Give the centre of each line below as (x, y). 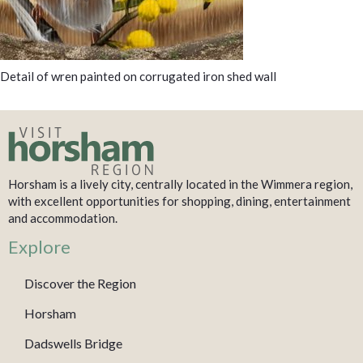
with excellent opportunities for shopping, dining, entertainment (179, 201)
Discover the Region (80, 283)
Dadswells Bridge (73, 343)
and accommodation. (63, 218)
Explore (39, 246)
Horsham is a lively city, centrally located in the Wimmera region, (180, 184)
